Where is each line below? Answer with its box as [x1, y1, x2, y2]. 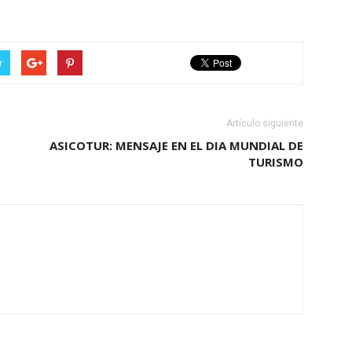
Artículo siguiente [226, 117, 303, 129]
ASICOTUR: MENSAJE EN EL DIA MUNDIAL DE [49, 137, 303, 153]
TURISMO [248, 153, 303, 170]
